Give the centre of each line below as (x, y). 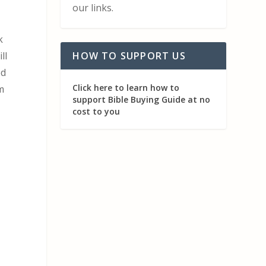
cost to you (96, 111)
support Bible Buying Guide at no (142, 99)
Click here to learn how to (126, 87)
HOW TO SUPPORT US (129, 56)
